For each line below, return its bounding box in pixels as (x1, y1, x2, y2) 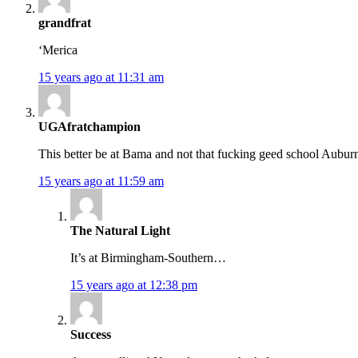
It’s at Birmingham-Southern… (70, 251, 226, 265)
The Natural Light (70, 224, 170, 238)
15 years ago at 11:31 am (38, 70, 164, 85)
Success (70, 328, 111, 342)
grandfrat (38, 16, 91, 30)
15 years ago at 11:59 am (38, 174, 164, 189)
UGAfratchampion (38, 120, 141, 134)
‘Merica (38, 43, 78, 58)
